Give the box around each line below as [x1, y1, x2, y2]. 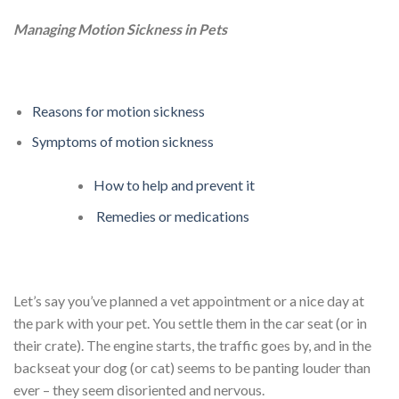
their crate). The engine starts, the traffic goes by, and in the [13, 336, 371, 354]
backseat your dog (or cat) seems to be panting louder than [13, 358, 370, 376]
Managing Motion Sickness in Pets [13, 20, 227, 38]
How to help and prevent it [93, 176, 255, 194]
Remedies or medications [93, 208, 249, 225]
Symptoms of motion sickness [31, 133, 214, 151]
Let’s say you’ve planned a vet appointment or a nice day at [13, 291, 364, 309]
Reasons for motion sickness [31, 102, 205, 119]
